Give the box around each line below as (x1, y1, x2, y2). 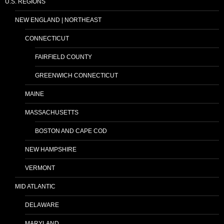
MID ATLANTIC (15, 183, 55, 190)
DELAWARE (25, 201, 59, 209)
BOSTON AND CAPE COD (35, 127, 107, 135)
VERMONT (25, 164, 55, 172)
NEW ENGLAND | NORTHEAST (15, 16, 101, 24)
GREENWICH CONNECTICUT (35, 72, 118, 79)
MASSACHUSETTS (25, 109, 78, 116)
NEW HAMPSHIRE (25, 146, 76, 153)
